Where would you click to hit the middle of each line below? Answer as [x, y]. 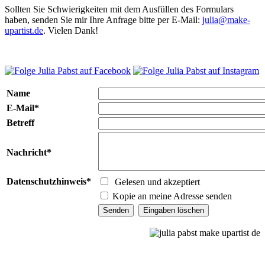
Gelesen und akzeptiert [157, 182]
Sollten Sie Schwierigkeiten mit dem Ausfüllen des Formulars [119, 9]
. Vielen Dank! [71, 30]
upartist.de [24, 30]
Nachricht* [29, 152]
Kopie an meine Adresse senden [171, 196]
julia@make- [226, 20]
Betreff [20, 122]
